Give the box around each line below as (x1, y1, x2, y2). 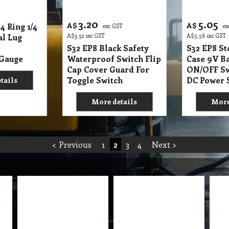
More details (91, 97, 138, 106)
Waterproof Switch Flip (67, 53, 161, 64)
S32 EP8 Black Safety (67, 42, 149, 53)
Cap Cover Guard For (67, 64, 149, 75)
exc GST (103, 22, 123, 30)
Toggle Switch (67, 75, 123, 85)
